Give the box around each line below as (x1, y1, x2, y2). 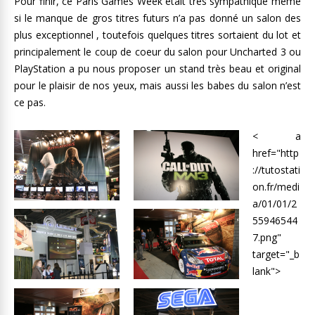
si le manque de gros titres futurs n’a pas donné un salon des (14, 11, 301, 25)
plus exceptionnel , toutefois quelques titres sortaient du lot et (14, 28, 301, 41)
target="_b (252, 247, 300, 261)
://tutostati (252, 163, 301, 176)
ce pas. (14, 96, 46, 109)
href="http (252, 146, 300, 160)
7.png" (252, 231, 282, 244)
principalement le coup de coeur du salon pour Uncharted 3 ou (14, 45, 301, 58)
